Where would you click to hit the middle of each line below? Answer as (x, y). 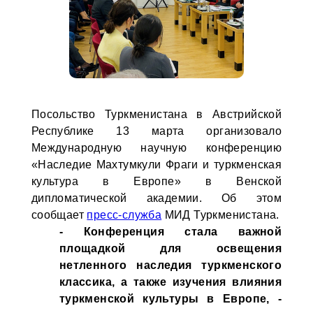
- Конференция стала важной (170, 232)
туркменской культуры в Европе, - (170, 299)
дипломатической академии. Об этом (156, 198)
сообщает (59, 215)
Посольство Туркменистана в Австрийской (156, 114)
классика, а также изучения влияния (170, 282)
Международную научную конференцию (156, 148)
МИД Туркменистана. (220, 215)
